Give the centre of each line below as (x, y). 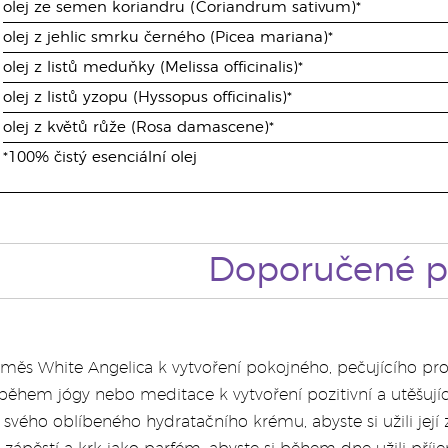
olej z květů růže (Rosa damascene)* (139, 127)
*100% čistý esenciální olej (100, 157)
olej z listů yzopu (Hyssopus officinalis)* (148, 97)
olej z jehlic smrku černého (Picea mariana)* (168, 37)
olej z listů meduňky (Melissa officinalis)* (153, 67)
